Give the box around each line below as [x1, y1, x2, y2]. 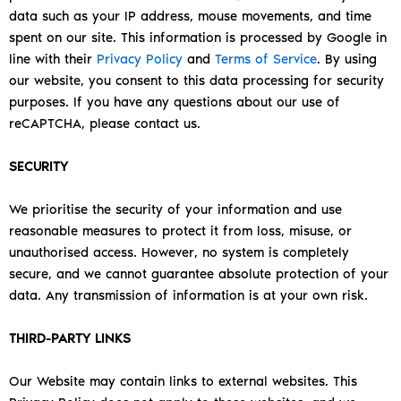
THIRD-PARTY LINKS [9, 330, 131, 347]
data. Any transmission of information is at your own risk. [9, 287, 368, 304]
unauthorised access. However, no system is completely [9, 244, 349, 261]
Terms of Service [215, 51, 317, 68]
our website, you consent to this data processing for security [9, 73, 384, 90]
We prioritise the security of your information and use [9, 201, 342, 218]
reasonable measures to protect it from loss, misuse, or [9, 223, 352, 240]
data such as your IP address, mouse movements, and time [9, 8, 371, 25]
